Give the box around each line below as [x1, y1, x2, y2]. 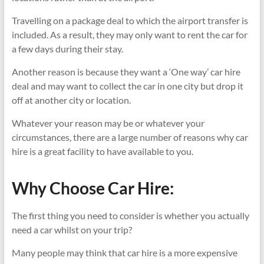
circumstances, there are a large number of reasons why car [11, 131, 248, 143]
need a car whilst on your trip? [11, 223, 132, 235]
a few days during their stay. [11, 42, 123, 54]
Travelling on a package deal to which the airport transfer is [11, 14, 248, 26]
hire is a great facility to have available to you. [11, 145, 193, 157]
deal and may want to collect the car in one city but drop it [11, 80, 243, 91]
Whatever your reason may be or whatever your [11, 117, 204, 128]
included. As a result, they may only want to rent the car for [11, 28, 247, 40]
